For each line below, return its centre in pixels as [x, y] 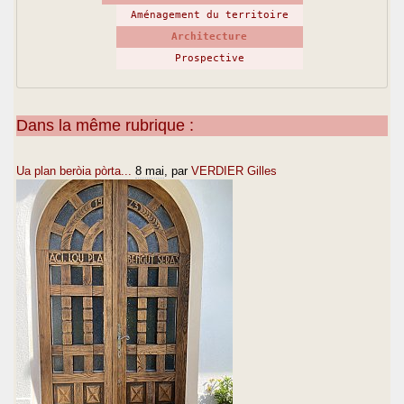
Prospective [209, 58]
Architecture [209, 36]
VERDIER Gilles [234, 170]
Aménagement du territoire [209, 14]
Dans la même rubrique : [105, 125]
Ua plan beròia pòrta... [74, 170]
